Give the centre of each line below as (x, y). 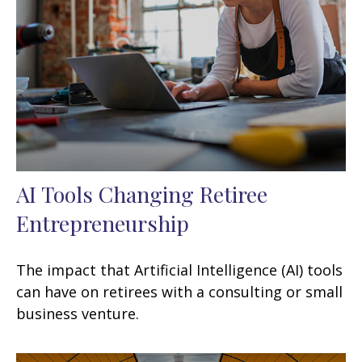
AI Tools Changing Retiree (142, 194)
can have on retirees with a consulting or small (179, 292)
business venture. (78, 314)
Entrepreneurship (103, 223)
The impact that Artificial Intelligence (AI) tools (179, 270)
